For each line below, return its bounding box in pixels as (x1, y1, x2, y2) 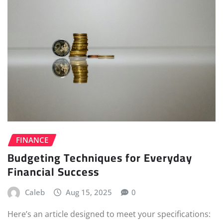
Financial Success (7, 161, 99, 183)
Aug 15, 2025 (66, 187, 112, 198)
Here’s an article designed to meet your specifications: (7, 209, 211, 220)
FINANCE (16, 134, 48, 145)
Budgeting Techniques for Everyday (7, 147, 192, 169)
